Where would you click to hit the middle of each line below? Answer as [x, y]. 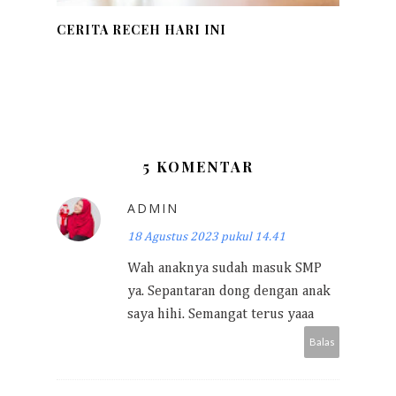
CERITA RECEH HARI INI [141, 30]
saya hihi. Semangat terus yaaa [221, 315]
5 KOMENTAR [198, 167]
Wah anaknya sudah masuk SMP [225, 269]
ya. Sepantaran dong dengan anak [229, 292]
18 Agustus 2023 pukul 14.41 [206, 237]
